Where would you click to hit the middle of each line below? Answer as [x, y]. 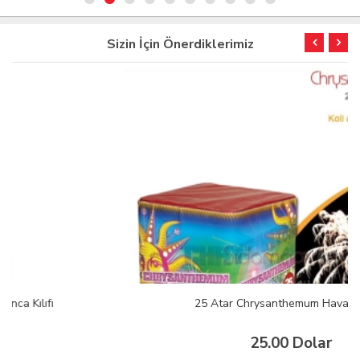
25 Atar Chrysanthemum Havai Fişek [180, 304]
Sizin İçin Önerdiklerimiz [180, 45]
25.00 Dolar [184, 344]
